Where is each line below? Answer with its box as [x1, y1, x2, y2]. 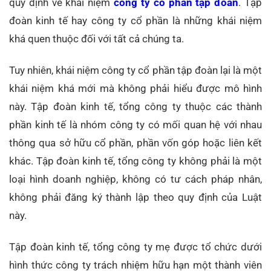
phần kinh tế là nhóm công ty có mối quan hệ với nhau [9, 118, 262, 131]
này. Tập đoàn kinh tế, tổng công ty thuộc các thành [9, 100, 262, 113]
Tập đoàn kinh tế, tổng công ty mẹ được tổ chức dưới [9, 240, 262, 253]
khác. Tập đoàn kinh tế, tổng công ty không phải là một [9, 154, 262, 167]
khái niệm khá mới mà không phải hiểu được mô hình [9, 82, 262, 94]
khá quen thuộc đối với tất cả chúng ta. [9, 32, 184, 45]
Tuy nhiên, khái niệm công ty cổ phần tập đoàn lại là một [9, 64, 262, 76]
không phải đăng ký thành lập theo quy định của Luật [9, 191, 262, 203]
